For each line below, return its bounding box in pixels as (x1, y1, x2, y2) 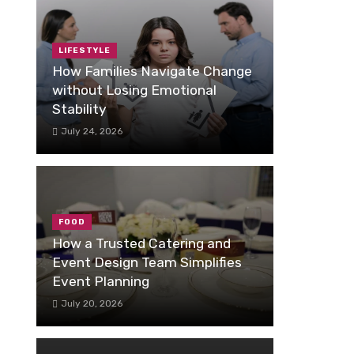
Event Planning (52, 273, 149, 289)
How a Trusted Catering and (52, 235, 231, 251)
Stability (52, 101, 107, 118)
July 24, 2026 (60, 126, 122, 137)
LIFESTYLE (58, 46, 111, 55)
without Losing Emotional (52, 82, 217, 99)
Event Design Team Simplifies (52, 254, 242, 270)
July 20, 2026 (60, 297, 122, 309)
